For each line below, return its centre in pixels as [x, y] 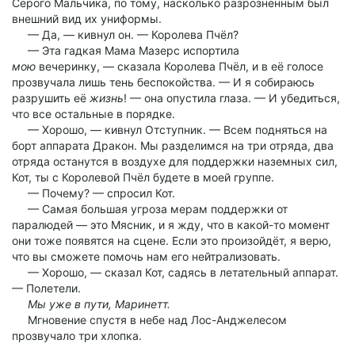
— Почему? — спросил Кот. [94, 193]
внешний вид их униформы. [87, 19]
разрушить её [51, 98]
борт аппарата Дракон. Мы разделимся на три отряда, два [173, 145]
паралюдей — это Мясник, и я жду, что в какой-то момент [171, 225]
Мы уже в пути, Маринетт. [99, 304]
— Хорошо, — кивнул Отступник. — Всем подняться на [170, 130]
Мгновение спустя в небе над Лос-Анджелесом [149, 320]
